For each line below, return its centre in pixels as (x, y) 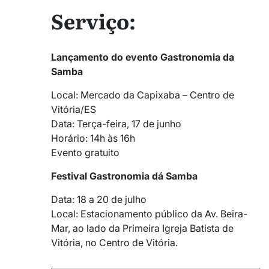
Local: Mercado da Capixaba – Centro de (143, 95)
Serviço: (93, 21)
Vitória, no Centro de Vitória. (114, 242)
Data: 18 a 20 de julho (99, 199)
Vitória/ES (74, 109)
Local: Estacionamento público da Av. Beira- (149, 213)
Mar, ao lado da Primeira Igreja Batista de (142, 228)
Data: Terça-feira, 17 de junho (116, 123)
